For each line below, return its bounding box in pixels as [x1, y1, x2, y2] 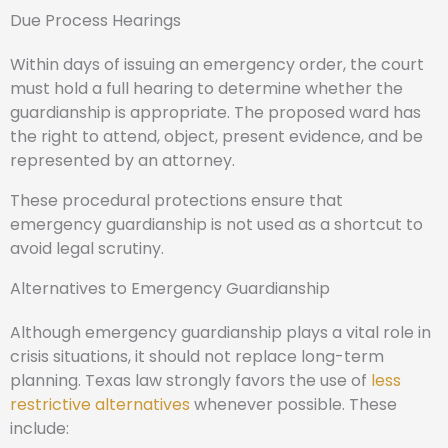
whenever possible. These [190, 392, 397, 416]
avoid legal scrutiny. [10, 236, 164, 260]
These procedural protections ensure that [10, 188, 343, 212]
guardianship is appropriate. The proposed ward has [10, 100, 421, 124]
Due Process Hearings [10, 8, 181, 32]
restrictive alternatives [10, 392, 190, 416]
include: [10, 416, 69, 440]
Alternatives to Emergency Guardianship [10, 276, 330, 300]
